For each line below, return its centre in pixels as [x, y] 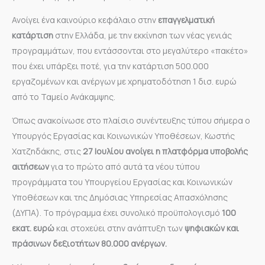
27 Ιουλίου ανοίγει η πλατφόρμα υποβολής [165, 151]
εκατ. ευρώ [34, 228]
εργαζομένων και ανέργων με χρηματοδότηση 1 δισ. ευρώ [124, 81]
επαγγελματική [186, 20]
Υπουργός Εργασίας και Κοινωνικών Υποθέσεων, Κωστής [123, 135]
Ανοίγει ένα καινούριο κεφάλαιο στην [85, 20]
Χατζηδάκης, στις [47, 151]
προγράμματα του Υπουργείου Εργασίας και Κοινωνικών [122, 182]
